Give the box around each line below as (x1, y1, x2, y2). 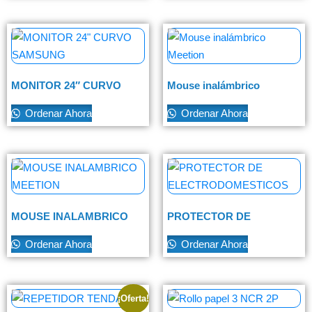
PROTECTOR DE (167, 210, 251, 222)
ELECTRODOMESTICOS (167, 222, 288, 235)
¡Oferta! (118, 293, 150, 304)
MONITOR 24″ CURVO (11, 79, 121, 91)
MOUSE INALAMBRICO (11, 210, 128, 222)
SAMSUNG (11, 92, 65, 104)
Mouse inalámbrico (167, 79, 260, 91)
